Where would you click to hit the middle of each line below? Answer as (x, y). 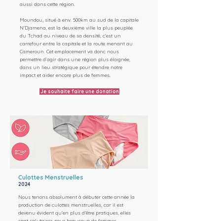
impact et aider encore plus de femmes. (65, 75)
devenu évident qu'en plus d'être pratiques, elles (74, 213)
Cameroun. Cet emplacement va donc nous (69, 52)
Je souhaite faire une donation (79, 91)
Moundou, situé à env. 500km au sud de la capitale (79, 20)
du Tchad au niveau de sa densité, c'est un (70, 36)
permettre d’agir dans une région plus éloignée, (75, 59)
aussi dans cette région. (47, 4)
